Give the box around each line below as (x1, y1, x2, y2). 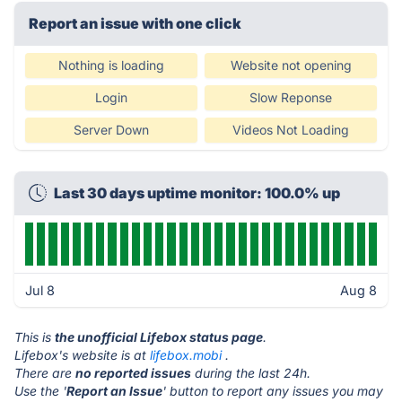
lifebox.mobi (150, 347, 222, 363)
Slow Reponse (249, 90, 332, 105)
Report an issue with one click (29, 14, 241, 32)
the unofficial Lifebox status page (55, 329, 263, 345)
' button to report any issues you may (162, 383, 383, 398)
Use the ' (14, 383, 66, 398)
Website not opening (230, 57, 352, 73)
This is (14, 329, 55, 345)
